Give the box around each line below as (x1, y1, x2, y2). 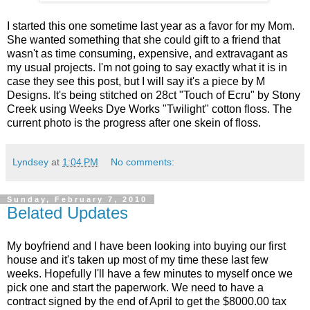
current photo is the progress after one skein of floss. (7, 116, 264, 129)
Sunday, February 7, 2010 (7, 194, 147, 203)
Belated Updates (7, 203, 128, 222)
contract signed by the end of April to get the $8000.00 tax (7, 295, 286, 307)
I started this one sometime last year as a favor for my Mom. (7, 19, 295, 32)
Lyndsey (12, 156, 48, 167)
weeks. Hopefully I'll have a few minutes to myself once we (7, 267, 293, 280)
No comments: (111, 156, 175, 167)
